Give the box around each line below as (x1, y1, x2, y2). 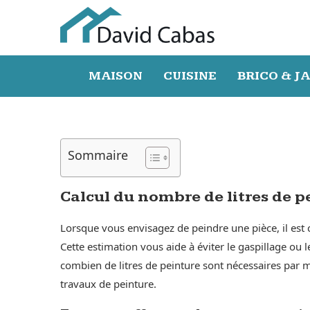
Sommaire (68, 146, 128, 163)
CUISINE (163, 68, 217, 83)
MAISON (89, 68, 143, 83)
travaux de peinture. (60, 276, 156, 291)
